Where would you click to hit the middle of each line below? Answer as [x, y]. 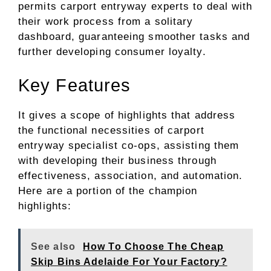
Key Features [75, 85]
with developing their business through [117, 160]
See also [53, 247]
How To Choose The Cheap [154, 247]
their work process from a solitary [106, 21]
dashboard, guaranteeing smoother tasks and [134, 37]
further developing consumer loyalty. [112, 52]
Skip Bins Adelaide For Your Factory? [129, 262]
